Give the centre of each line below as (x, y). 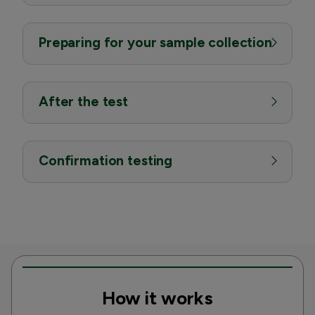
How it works (157, 298)
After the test (83, 101)
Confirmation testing (106, 160)
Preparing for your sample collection (155, 42)
